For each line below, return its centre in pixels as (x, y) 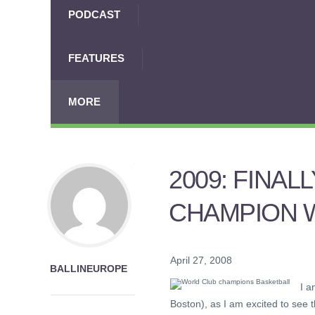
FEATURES (96, 58)
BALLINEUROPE (89, 269)
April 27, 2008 (201, 261)
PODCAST (94, 14)
